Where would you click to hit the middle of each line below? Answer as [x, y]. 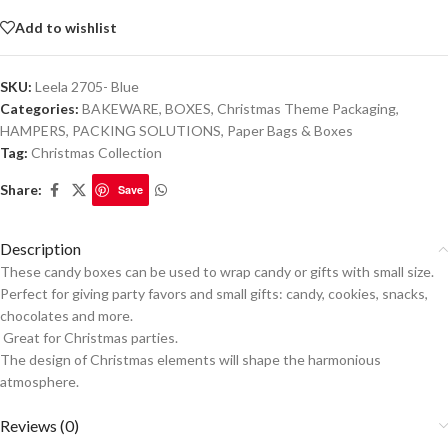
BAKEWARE [120, 109]
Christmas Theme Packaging [306, 109]
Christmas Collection [96, 153]
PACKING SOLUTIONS [146, 131]
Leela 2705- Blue [87, 87]
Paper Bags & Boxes [290, 131]
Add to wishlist [66, 27]
